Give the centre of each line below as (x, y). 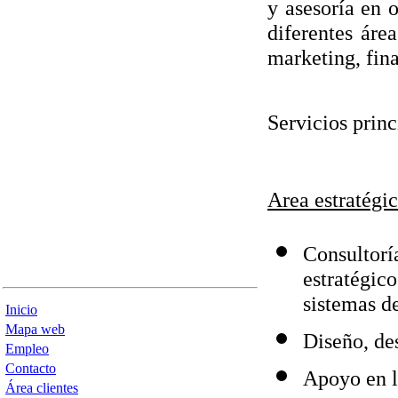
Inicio (21, 310)
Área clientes (42, 388)
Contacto (31, 368)
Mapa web (35, 329)
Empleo (27, 349)
